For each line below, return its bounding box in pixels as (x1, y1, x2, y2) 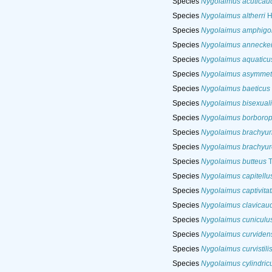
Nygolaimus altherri (200, 12, 265, 21)
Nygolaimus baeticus (200, 84, 270, 93)
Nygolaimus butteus (200, 157, 267, 166)
